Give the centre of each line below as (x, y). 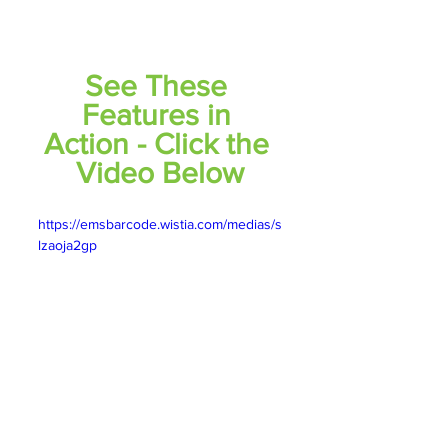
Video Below (160, 172)
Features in (160, 114)
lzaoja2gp (67, 244)
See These (160, 85)
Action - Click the (160, 143)
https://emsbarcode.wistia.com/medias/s (160, 223)
